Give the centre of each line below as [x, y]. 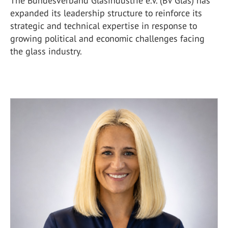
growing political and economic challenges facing [107, 38]
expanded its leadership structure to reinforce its [106, 13]
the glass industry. [46, 51]
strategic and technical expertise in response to [104, 25]
